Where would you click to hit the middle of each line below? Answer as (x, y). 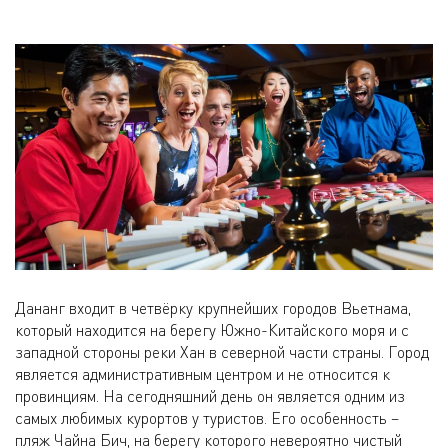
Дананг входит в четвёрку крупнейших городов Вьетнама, (213, 308)
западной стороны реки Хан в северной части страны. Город (222, 352)
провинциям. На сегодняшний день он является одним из (210, 396)
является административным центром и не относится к (202, 374)
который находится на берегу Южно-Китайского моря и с (212, 330)
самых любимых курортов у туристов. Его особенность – (207, 418)
